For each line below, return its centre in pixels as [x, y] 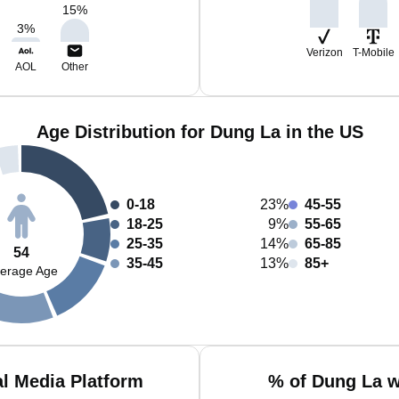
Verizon [324, 53]
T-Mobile [373, 53]
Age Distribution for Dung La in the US [199, 132]
